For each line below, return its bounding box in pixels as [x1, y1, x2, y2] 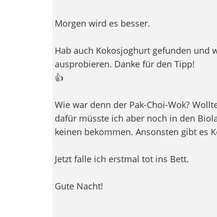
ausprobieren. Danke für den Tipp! [54, 58, 195, 70]
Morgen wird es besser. [54, 17, 150, 29]
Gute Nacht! [54, 180, 103, 192]
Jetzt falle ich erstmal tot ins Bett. [54, 153, 189, 165]
